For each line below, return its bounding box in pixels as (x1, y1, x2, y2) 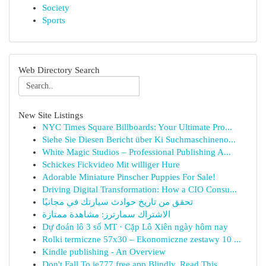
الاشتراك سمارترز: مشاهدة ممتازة (42, 210, 170, 219)
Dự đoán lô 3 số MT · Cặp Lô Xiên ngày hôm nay (42, 222, 228, 232)
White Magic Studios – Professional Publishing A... (42, 147, 231, 157)
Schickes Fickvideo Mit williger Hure (42, 160, 180, 169)
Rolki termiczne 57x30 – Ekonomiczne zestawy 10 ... (42, 235, 241, 244)
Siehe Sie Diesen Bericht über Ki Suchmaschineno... (42, 135, 236, 144)
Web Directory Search (18, 65, 100, 75)
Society (42, 3, 69, 12)
